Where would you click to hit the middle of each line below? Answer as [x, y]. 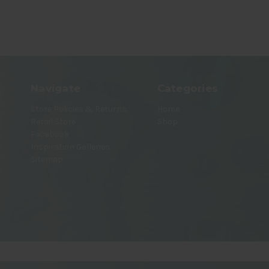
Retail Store [53, 121]
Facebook [50, 134]
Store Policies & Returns [79, 109]
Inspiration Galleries [70, 147]
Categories [187, 88]
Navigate [56, 88]
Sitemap [47, 159]
